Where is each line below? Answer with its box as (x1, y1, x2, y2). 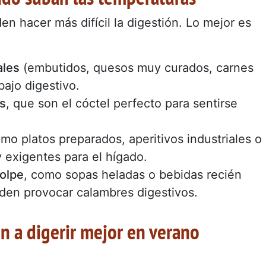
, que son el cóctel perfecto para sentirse (6, 96, 237, 110)
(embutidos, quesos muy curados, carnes (20, 60, 254, 75)
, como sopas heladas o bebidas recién (24, 167, 242, 182)
